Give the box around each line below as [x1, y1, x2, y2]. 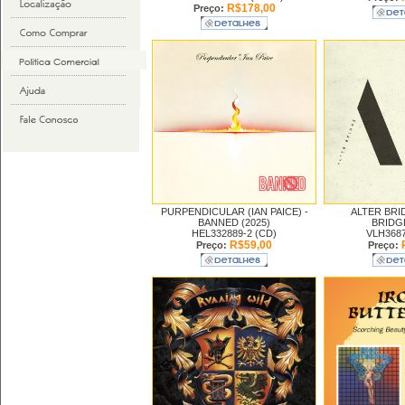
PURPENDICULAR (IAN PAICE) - [160, 206, 308, 217]
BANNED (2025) [198, 217, 270, 228]
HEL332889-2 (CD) [192, 228, 277, 239]
